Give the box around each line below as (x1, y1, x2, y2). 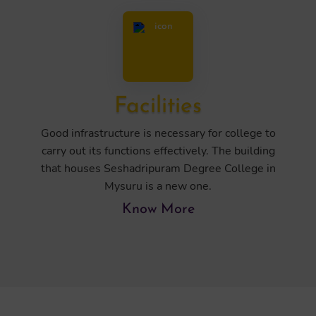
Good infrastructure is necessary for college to (40, 126, 276, 141)
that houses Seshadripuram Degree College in (40, 161, 276, 176)
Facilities (114, 95, 202, 118)
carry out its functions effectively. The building (41, 143, 275, 159)
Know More (121, 202, 195, 217)
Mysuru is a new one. (104, 178, 212, 194)
